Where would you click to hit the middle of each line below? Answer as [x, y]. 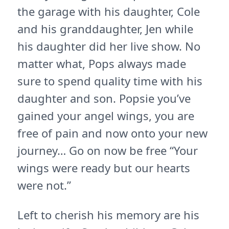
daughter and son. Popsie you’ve [104, 98]
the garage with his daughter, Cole [109, 11]
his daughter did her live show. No [109, 46]
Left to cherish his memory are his [108, 215]
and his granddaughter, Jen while [105, 29]
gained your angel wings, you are [106, 116]
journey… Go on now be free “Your [108, 150]
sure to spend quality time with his [110, 81]
